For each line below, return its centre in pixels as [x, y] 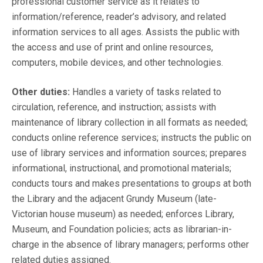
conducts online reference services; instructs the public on [131, 138]
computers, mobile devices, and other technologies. [119, 63]
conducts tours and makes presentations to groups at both [131, 184]
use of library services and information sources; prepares [129, 153]
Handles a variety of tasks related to [147, 92]
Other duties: [42, 92]
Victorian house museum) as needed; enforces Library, [123, 214]
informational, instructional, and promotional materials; [122, 168]
